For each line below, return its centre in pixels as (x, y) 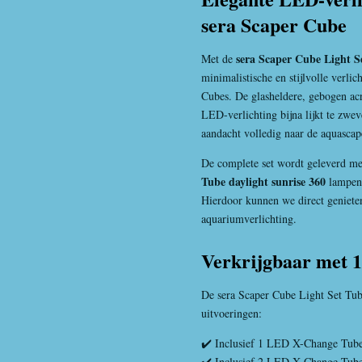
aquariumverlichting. (249, 219)
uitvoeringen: (232, 313)
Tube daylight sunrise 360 (263, 181)
